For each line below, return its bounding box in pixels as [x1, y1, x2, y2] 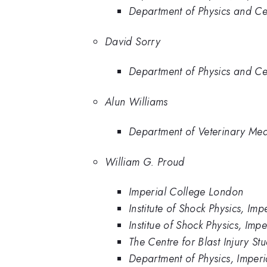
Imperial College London [129, 184, 244, 200]
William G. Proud [105, 154, 185, 170]
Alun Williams [105, 94, 168, 110]
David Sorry [105, 33, 160, 49]
